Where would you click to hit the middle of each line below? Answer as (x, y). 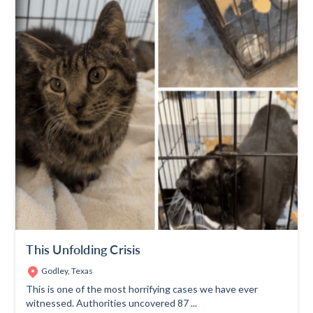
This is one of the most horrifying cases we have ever (142, 289)
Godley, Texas (67, 271)
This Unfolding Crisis (83, 249)
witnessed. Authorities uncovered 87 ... (112, 303)
